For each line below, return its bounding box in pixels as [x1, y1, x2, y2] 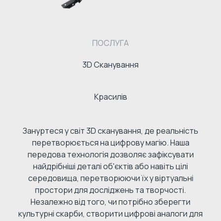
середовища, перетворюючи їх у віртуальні [28, 172, 193, 184]
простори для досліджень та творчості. [35, 184, 186, 195]
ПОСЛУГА [92, 37, 129, 48]
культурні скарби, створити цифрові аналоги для [18, 208, 203, 219]
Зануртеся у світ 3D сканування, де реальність [23, 125, 198, 136]
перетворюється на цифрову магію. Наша [32, 137, 189, 148]
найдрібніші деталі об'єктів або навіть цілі [33, 160, 188, 172]
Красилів [94, 91, 127, 102]
